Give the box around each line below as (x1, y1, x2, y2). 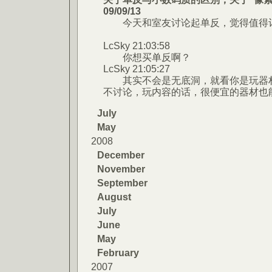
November (97, 163, 145, 174)
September (97, 177, 148, 188)
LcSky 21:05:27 (103, 63, 170, 74)
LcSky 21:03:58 (103, 40, 170, 51)
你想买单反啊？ (103, 52, 191, 63)
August (97, 191, 131, 202)
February (97, 247, 139, 258)
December (97, 149, 144, 160)
